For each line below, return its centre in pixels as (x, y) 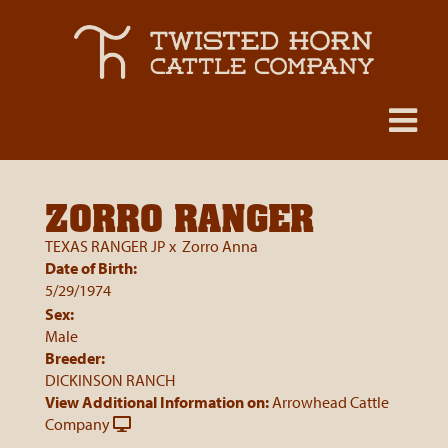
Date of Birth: (91, 268)
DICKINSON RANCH (110, 380)
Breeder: (75, 358)
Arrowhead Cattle (330, 402)
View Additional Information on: (157, 402)
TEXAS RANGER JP (105, 246)
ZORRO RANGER (179, 217)
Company (77, 424)
